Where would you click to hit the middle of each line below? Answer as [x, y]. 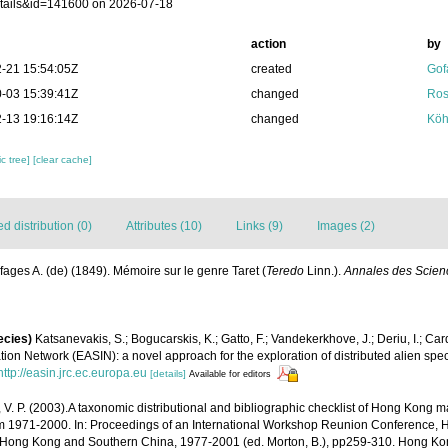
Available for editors [230, 374]
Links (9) [259, 226]
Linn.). [324, 271]
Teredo [285, 271]
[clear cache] [63, 159]
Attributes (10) [164, 226]
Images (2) [346, 226]
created [271, 69]
